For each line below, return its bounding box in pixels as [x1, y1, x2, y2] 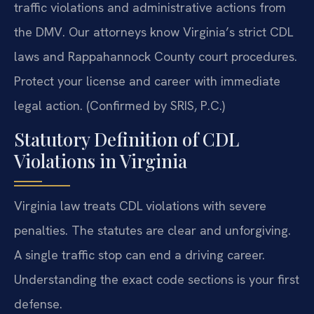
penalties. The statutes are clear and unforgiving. [14, 221, 291, 238]
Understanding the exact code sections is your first [14, 271, 299, 287]
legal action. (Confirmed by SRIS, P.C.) [14, 97, 225, 114]
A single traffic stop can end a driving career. [14, 246, 265, 263]
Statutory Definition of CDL [14, 126, 239, 151]
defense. [14, 295, 62, 312]
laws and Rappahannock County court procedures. [14, 48, 297, 65]
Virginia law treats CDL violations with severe [14, 197, 266, 214]
